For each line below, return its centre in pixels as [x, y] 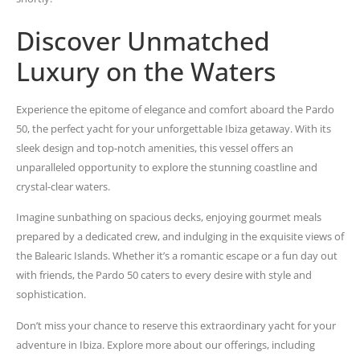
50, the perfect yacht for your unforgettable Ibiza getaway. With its [174, 128]
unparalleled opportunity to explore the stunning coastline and [167, 167]
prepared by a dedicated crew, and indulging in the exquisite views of [180, 237]
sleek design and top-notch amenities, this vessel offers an [155, 147]
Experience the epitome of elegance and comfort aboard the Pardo [175, 109]
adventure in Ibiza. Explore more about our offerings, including [166, 344]
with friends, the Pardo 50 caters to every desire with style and [164, 275]
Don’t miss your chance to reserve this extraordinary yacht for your [176, 325]
